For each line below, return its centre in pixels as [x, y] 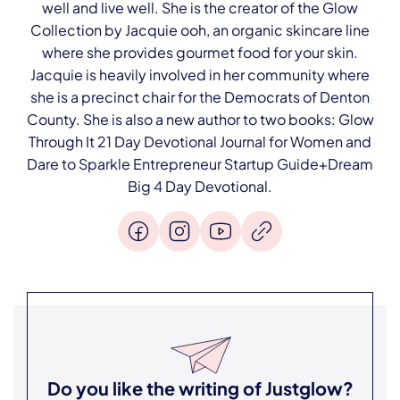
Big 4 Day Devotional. [200, 186]
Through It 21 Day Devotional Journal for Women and [200, 142]
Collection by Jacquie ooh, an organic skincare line [200, 30]
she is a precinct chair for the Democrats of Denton [200, 97]
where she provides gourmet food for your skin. [200, 52]
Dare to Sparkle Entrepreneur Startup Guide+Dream [200, 164]
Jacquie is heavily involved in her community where [200, 75]
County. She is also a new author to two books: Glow [200, 119]
